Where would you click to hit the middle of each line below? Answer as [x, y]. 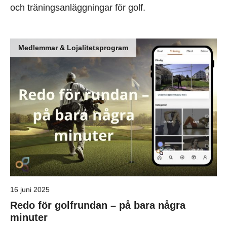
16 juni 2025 [30, 190]
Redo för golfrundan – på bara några [98, 205]
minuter [29, 218]
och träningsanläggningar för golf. [78, 8]
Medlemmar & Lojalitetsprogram [73, 48]
